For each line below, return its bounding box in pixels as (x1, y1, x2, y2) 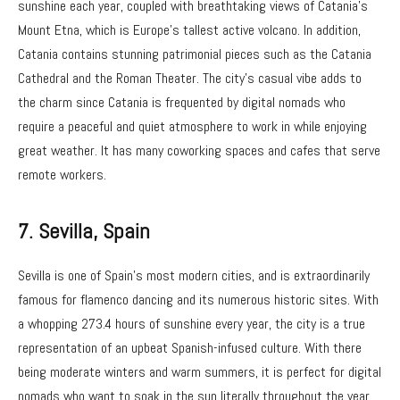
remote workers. (18, 165, 106, 185)
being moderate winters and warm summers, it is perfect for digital (18, 362, 381, 381)
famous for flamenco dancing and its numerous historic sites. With (18, 289, 379, 309)
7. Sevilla (18, 217, 93, 245)
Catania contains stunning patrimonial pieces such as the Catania (18, 45, 371, 64)
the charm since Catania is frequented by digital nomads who (18, 93, 346, 112)
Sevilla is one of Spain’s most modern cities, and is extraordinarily (18, 265, 370, 285)
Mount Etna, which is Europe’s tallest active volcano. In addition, (18, 21, 361, 40)
